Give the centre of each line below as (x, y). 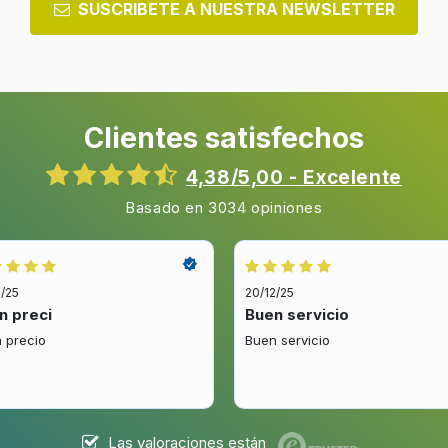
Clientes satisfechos (224, 138)
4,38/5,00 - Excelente (294, 178)
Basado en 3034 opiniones (224, 208)
